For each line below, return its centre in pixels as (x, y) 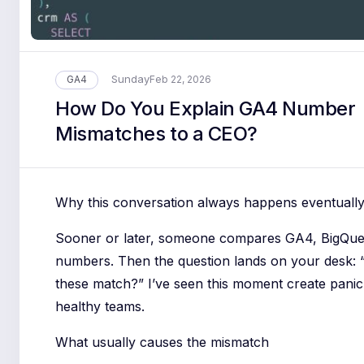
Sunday (130, 79)
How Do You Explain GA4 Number (206, 108)
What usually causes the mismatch (162, 342)
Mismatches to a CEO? (156, 133)
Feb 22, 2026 (180, 80)
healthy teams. (100, 307)
